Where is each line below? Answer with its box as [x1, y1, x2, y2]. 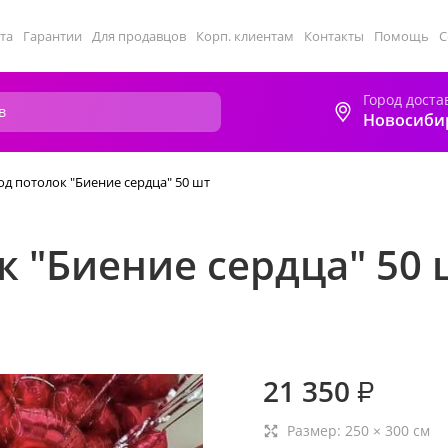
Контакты [304, 27, 364, 45]
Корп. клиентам [196, 27, 294, 45]
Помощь [374, 27, 429, 45]
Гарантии [23, 27, 82, 45]
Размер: [287, 421, 345, 440]
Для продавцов [92, 27, 186, 45]
